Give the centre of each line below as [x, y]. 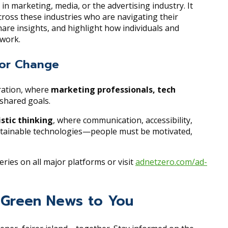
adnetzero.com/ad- [171, 162]
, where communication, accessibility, [123, 120]
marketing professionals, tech [113, 90]
